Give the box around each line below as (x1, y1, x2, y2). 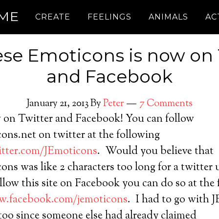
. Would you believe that (97, 144, 214, 159)
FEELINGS (88, 12, 131, 22)
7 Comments (139, 97, 193, 111)
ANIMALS (149, 12, 188, 22)
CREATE (35, 12, 70, 22)
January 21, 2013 (26, 97, 88, 111)
